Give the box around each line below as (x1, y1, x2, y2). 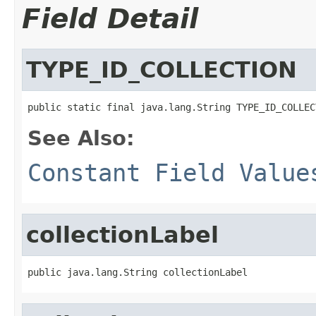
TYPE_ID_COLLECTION (26, 56, 297, 83)
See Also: (28, 126, 135, 150)
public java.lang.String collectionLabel (28, 266, 248, 278)
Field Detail (22, 2, 198, 35)
